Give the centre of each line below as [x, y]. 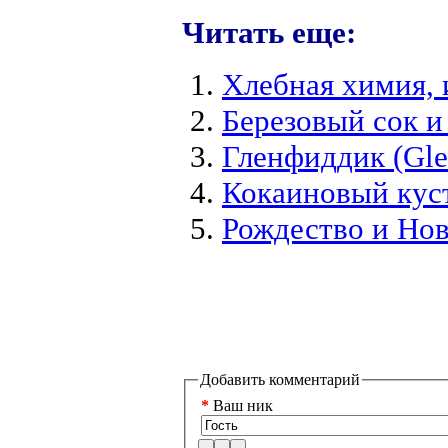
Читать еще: [269, 32]
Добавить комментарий [280, 379]
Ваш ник [241, 406]
